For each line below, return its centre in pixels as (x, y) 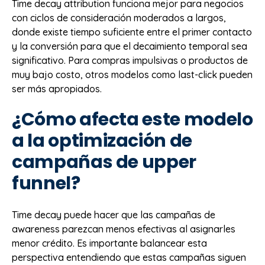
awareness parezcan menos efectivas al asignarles (124, 229)
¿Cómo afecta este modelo (132, 120)
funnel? (46, 184)
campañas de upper (104, 162)
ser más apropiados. (57, 88)
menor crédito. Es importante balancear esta (109, 243)
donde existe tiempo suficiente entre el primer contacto (132, 32)
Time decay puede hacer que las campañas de (114, 214)
